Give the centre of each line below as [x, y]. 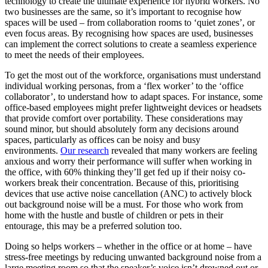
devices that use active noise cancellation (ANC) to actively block [128, 193]
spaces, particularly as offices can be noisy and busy [103, 139]
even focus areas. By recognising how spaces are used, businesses [129, 33]
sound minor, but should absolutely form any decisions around [122, 129]
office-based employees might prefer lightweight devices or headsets [133, 107]
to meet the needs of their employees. [74, 54]
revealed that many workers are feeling [183, 150]
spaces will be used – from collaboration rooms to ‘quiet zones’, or [130, 22]
